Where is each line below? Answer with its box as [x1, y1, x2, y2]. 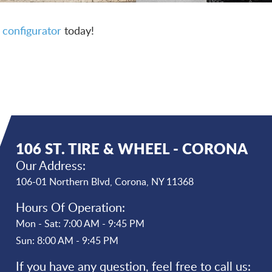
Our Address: [16, 157, 86, 174]
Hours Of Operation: [16, 199, 126, 216]
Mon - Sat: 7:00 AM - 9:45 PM [16, 217, 145, 231]
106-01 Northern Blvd [16, 175, 110, 189]
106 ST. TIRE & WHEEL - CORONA [16, 138, 248, 160]
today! [64, 23, 94, 38]
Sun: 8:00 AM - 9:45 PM [16, 234, 119, 248]
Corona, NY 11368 [115, 175, 194, 189]
